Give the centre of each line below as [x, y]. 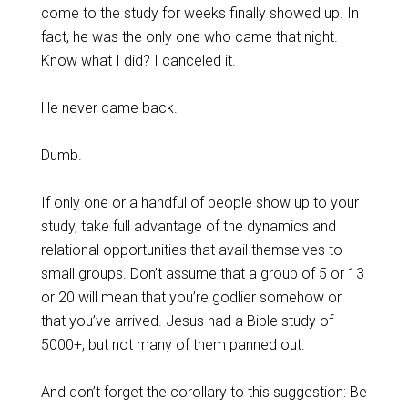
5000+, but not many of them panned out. [173, 345]
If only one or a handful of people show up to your [199, 203]
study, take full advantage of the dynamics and [188, 226]
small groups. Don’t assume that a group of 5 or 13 [202, 274]
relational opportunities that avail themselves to [191, 250]
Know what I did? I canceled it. [138, 61]
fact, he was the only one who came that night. [189, 37]
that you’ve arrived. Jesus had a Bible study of [187, 321]
